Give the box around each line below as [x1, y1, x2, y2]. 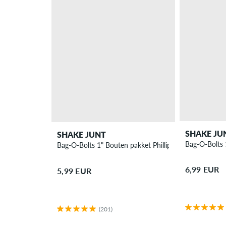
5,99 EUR [57, 165, 92, 176]
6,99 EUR [185, 164, 219, 175]
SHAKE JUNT [57, 130, 106, 140]
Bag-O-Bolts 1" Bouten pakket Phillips [57, 141, 175, 150]
